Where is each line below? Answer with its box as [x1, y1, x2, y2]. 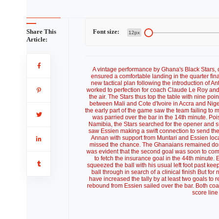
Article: [26, 36, 47, 43]
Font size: [92, 28, 119, 35]
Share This [26, 28, 56, 35]
